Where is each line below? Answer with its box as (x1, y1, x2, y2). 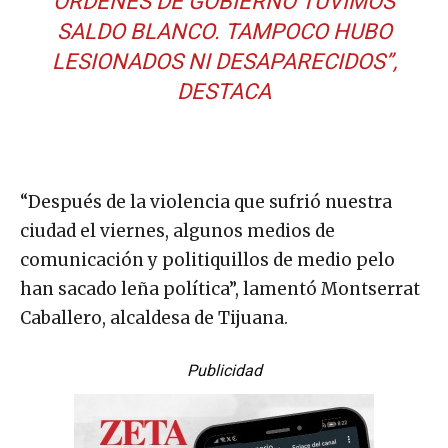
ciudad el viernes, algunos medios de (20, 220, 335, 243)
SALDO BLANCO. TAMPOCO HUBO (56, 19, 392, 45)
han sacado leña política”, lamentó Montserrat (20, 278, 420, 301)
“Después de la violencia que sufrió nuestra (20, 191, 392, 214)
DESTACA (177, 79, 271, 105)
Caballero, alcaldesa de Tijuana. (20, 307, 288, 330)
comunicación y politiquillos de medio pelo (20, 249, 395, 272)
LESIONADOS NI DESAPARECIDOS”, (51, 49, 397, 75)
